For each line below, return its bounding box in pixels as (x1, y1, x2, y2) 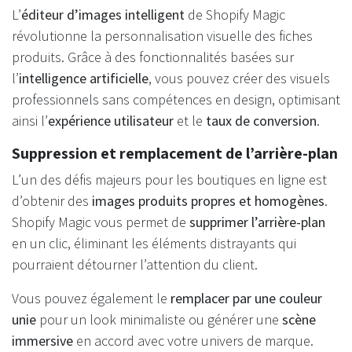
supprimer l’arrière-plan (189, 213, 325, 232)
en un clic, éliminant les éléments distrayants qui (12, 234, 296, 253)
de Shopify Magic (185, 5, 285, 24)
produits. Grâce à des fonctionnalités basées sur (12, 48, 294, 67)
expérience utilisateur (48, 112, 174, 130)
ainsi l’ (12, 112, 48, 130)
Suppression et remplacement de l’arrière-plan (12, 143, 338, 164)
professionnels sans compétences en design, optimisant (12, 90, 340, 109)
